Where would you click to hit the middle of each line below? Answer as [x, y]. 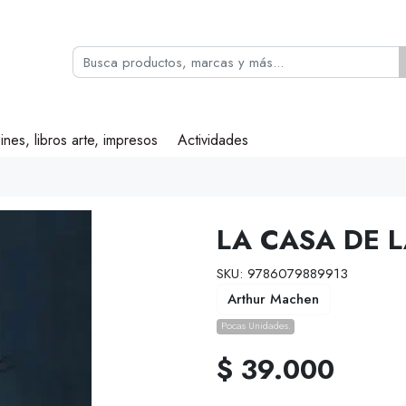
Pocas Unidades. [256, 326]
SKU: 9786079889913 [282, 273]
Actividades [213, 140]
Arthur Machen [274, 300]
